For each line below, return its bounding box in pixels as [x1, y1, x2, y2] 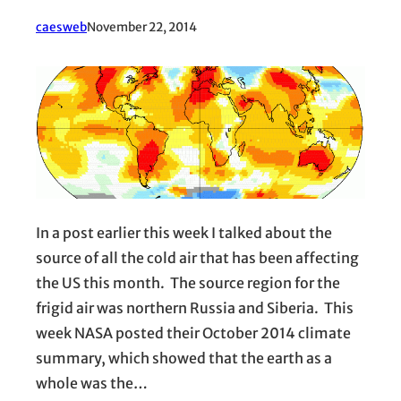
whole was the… [36, 374, 148, 393]
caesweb [36, 19, 87, 35]
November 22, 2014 [87, 19, 197, 35]
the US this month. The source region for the [36, 274, 340, 293]
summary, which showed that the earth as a [36, 349, 332, 368]
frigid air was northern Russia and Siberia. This [36, 299, 354, 318]
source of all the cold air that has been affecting [36, 249, 359, 268]
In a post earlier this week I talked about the [36, 224, 332, 243]
